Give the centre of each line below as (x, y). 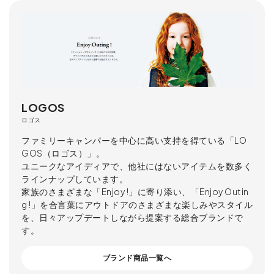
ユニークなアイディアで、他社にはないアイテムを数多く (137, 166)
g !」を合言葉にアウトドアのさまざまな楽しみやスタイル (137, 205)
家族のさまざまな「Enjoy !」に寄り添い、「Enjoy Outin (135, 192)
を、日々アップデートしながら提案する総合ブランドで (132, 217)
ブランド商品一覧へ (137, 258)
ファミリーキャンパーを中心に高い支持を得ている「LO (134, 140)
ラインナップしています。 (75, 179)
